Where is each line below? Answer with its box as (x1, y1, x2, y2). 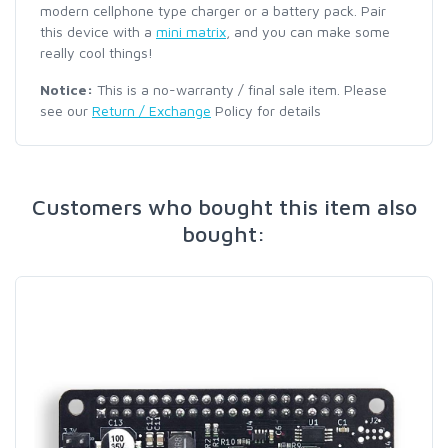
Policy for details (211, 102, 321, 119)
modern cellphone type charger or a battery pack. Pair (40, 2, 386, 19)
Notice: (40, 81, 93, 98)
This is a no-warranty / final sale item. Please (93, 81, 387, 98)
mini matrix (156, 23, 226, 40)
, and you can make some (226, 23, 390, 40)
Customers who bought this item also (31, 194, 417, 220)
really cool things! (40, 44, 153, 61)
